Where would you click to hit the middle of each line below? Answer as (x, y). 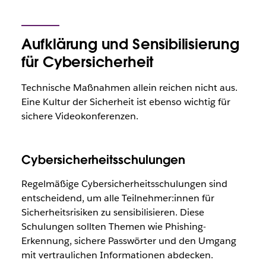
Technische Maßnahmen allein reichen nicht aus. (129, 88)
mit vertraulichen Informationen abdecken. (117, 255)
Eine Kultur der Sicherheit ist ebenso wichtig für (126, 102)
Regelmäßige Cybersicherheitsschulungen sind (124, 184)
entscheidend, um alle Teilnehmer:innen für (118, 198)
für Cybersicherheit (87, 62)
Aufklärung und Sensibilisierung (130, 45)
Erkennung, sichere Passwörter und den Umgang (129, 241)
